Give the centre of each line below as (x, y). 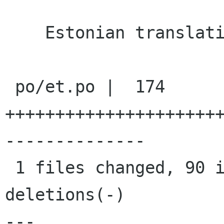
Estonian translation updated (25, 33)
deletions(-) (65, 195)
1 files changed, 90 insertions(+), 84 (10, 168)
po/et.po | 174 (10, 87)
